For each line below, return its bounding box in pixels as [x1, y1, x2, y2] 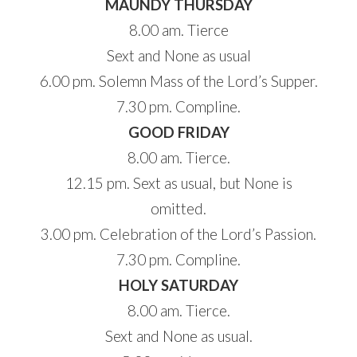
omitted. [151, 199, 206, 218]
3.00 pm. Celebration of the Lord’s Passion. [41, 225, 316, 243]
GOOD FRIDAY [127, 123, 229, 141]
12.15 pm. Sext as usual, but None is [65, 174, 292, 192]
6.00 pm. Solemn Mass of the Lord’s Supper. [39, 72, 318, 90]
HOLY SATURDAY [119, 276, 238, 294]
